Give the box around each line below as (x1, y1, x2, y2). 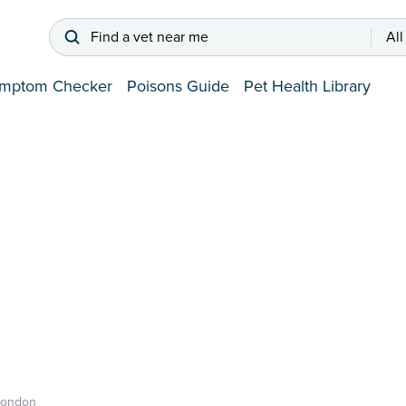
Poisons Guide (127, 76, 229, 97)
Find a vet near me (91, 28, 208, 47)
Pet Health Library (244, 76, 371, 97)
